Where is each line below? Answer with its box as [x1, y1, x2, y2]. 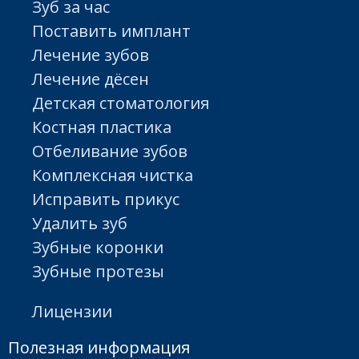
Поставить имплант [32, 19, 191, 42]
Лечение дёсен [32, 67, 149, 90]
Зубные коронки [32, 236, 163, 258]
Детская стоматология [32, 91, 209, 114]
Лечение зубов [32, 43, 149, 66]
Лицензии [32, 300, 112, 322]
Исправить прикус [32, 188, 179, 210]
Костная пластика [32, 115, 171, 138]
